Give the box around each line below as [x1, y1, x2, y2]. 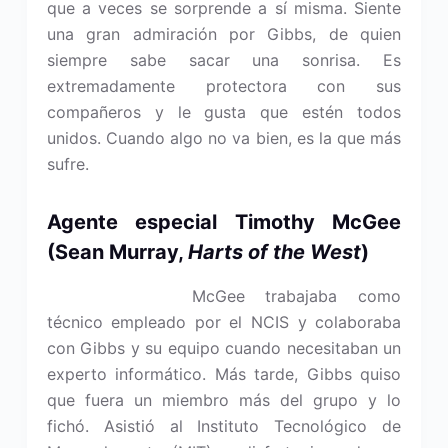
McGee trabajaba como [191, 286, 402, 306]
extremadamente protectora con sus [46, 76, 402, 96]
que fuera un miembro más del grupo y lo [46, 390, 402, 410]
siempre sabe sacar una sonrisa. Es [46, 50, 402, 70]
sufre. [46, 154, 89, 174]
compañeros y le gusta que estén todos [46, 102, 402, 122]
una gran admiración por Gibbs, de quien [46, 24, 402, 44]
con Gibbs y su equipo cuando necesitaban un [46, 338, 402, 358]
